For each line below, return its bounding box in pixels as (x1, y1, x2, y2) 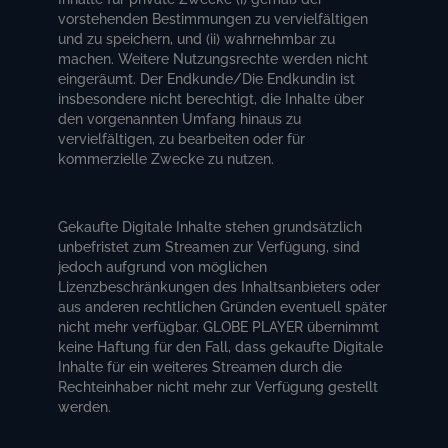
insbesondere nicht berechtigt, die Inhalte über (58, 90, 365, 107)
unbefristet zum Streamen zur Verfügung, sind (58, 238, 361, 255)
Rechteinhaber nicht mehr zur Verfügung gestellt (58, 378, 379, 395)
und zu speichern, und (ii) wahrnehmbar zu (58, 30, 336, 47)
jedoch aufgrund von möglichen (58, 258, 268, 275)
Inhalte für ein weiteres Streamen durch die (58, 358, 343, 375)
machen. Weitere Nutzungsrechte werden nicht (58, 50, 369, 67)
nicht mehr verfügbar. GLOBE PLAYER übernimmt (58, 318, 380, 335)
